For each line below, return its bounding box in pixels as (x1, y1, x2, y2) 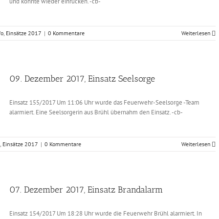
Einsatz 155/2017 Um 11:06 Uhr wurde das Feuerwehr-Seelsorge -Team (9, 98, 199, 107)
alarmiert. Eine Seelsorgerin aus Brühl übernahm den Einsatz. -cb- (9, 108, 183, 116)
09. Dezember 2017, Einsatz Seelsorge (9, 73, 155, 84)
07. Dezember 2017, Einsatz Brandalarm (9, 184, 163, 195)
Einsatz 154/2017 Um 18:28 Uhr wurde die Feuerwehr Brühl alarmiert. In (9, 209, 202, 218)
